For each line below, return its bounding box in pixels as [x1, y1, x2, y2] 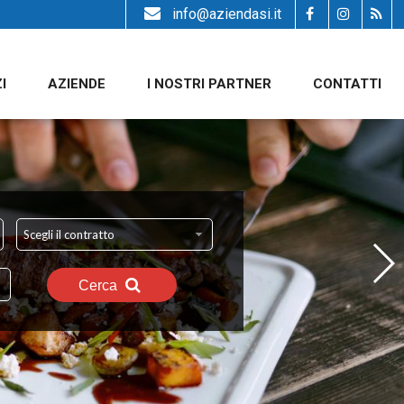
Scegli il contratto [23, 227, 115, 242]
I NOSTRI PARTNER [146, 76, 271, 92]
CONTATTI [312, 76, 381, 92]
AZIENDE [47, 76, 106, 92]
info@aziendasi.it [171, 5, 281, 23]
